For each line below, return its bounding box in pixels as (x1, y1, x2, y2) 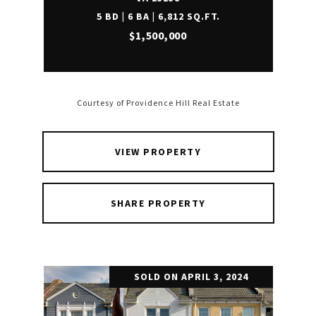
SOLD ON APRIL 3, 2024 (133, 270, 248, 283)
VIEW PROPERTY (114, 145, 202, 158)
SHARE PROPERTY (110, 197, 206, 209)
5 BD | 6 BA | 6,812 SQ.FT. (96, 10, 220, 23)
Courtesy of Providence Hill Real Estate (76, 97, 240, 109)
